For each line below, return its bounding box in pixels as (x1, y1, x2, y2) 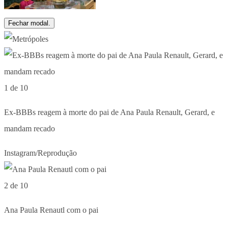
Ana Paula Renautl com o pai (4, 205, 98, 214)
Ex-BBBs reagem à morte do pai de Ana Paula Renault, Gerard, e (4, 107, 215, 117)
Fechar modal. (8, 19, 50, 27)
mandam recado (4, 124, 55, 133)
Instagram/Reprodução (4, 148, 77, 157)
